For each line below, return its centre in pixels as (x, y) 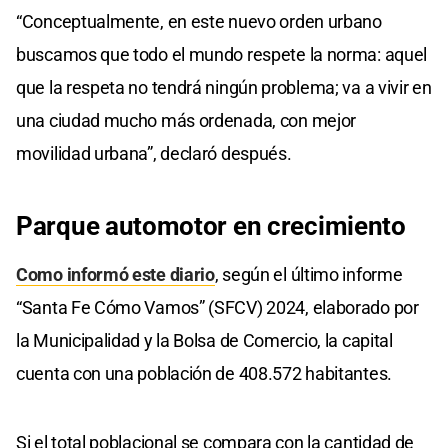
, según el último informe (308, 275)
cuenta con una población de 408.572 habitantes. (204, 374)
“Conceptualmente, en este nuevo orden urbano (199, 22)
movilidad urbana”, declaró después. (154, 154)
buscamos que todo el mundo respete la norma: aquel (222, 55)
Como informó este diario (115, 275)
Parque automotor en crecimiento (211, 226)
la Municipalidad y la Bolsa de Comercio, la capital (204, 341)
